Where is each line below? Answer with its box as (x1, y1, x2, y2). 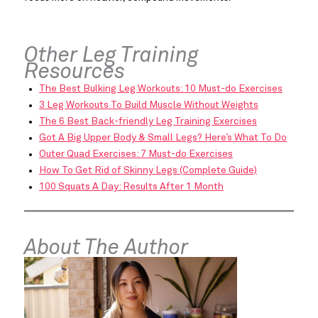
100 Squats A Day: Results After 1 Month (39, 182, 224, 192)
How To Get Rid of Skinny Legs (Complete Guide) (39, 165, 257, 176)
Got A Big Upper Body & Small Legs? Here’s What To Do (39, 133, 287, 143)
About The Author (24, 238, 188, 260)
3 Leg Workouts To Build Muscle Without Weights (39, 100, 258, 111)
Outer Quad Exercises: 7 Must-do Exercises (39, 149, 233, 160)
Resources (24, 62, 125, 84)
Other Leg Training (24, 45, 199, 67)
